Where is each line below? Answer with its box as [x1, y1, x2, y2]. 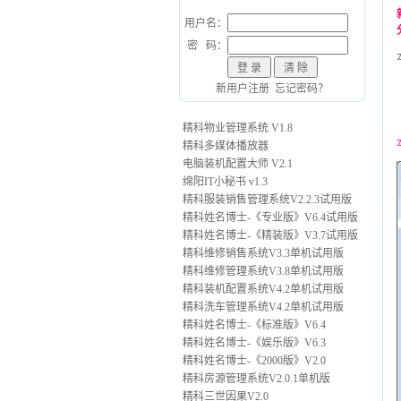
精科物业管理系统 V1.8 [180, 122, 293, 134]
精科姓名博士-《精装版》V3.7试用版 [180, 229, 358, 242]
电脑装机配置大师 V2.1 [180, 158, 293, 170]
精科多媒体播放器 [180, 140, 269, 152]
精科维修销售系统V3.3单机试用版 [180, 247, 344, 260]
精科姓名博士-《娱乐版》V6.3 [180, 337, 326, 349]
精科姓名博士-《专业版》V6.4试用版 [180, 211, 358, 224]
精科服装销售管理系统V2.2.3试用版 [180, 193, 352, 206]
